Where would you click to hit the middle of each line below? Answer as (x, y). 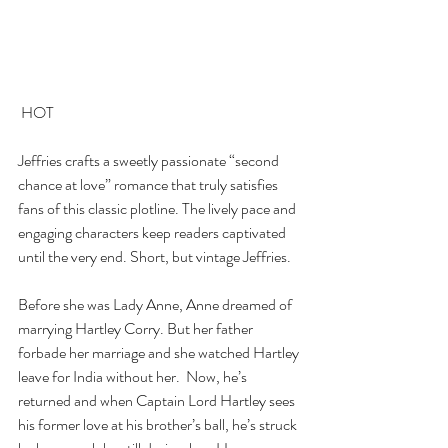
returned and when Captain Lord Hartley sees (158, 401)
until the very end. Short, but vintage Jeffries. (154, 257)
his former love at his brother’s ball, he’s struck (159, 425)
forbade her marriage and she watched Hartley (160, 353)
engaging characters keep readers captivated (153, 233)
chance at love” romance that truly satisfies (149, 185)
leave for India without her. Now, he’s (134, 377)
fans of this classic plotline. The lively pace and (158, 209)
